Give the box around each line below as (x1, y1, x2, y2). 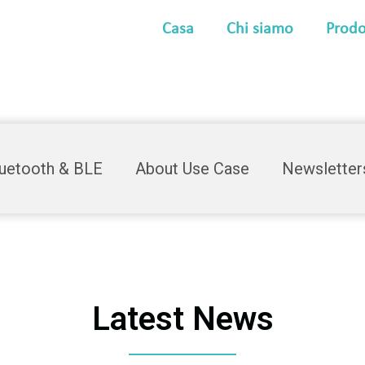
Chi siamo (226, 21, 293, 37)
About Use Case (135, 159, 250, 178)
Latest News (91, 300, 274, 338)
